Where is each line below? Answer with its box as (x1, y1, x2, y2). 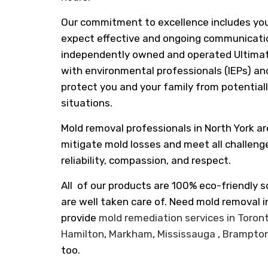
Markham (109, 228, 153, 240)
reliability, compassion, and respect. (61, 154, 231, 166)
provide (61, 212, 99, 224)
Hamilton (61, 228, 104, 240)
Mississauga (157, 228, 215, 240)
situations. (61, 97, 112, 109)
